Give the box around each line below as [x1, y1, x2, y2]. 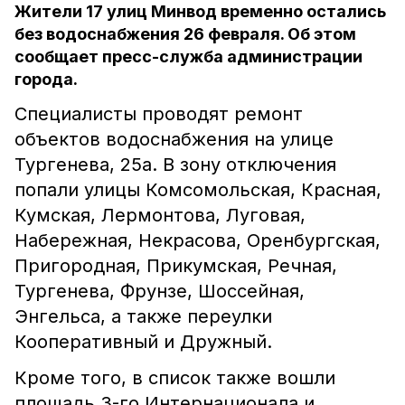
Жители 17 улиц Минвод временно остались [14, 2, 386, 21]
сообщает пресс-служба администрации [14, 47, 363, 66]
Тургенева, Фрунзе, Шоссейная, [14, 280, 305, 302]
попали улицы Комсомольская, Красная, [14, 179, 381, 201]
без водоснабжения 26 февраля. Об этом [14, 24, 356, 43]
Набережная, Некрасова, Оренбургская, [14, 230, 381, 251]
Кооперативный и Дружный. [14, 331, 272, 353]
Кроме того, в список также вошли [14, 367, 335, 389]
